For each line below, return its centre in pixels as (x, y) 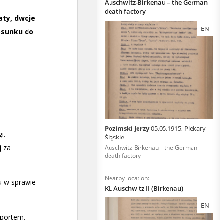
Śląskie (114, 137)
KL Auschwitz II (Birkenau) (144, 188)
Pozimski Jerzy (128, 128)
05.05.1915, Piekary (178, 128)
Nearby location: (127, 178)
